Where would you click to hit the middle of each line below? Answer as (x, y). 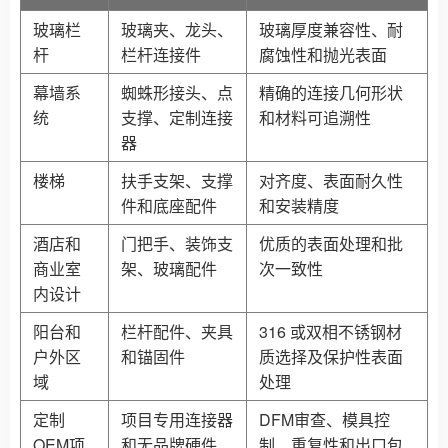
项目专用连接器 (177, 420)
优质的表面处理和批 (331, 244)
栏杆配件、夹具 (177, 332)
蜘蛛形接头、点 (177, 93)
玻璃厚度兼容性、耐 (331, 30)
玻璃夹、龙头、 (177, 30)
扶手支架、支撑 (177, 181)
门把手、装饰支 (177, 244)
